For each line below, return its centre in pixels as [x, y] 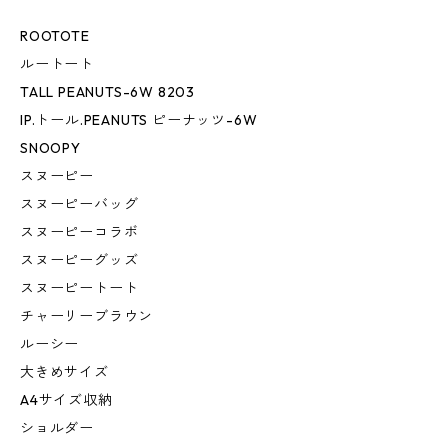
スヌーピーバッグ [79, 204]
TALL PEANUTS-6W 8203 [107, 92]
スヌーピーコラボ [79, 232]
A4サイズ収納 [66, 400]
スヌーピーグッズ [79, 260]
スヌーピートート [79, 288]
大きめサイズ [64, 372]
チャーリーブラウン [87, 316]
